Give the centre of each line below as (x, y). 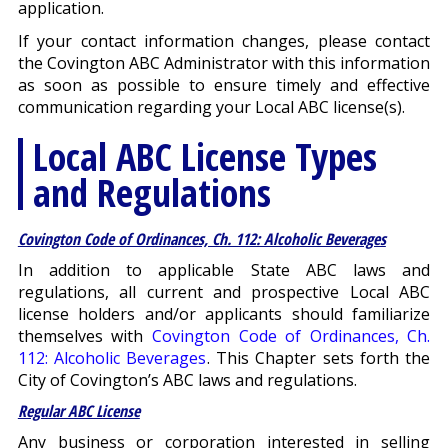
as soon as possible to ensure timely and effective (224, 85)
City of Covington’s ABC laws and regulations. (187, 380)
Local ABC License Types (204, 156)
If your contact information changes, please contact (224, 41)
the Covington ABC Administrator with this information (224, 63)
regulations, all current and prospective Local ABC (224, 292)
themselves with (84, 336)
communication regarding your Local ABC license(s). (211, 107)
